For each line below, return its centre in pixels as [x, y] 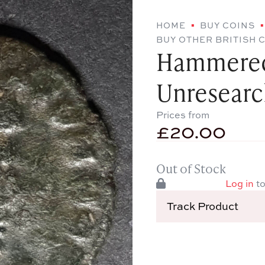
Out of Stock [191, 168]
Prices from [182, 114]
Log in [239, 183]
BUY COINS [227, 25]
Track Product [202, 206]
